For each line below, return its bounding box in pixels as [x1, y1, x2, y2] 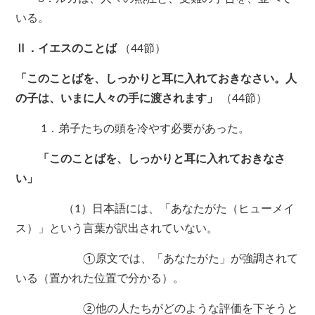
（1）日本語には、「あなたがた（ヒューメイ [60, 203, 295, 215]
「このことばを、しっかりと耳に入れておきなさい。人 [15, 73, 297, 85]
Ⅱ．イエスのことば [15, 43, 117, 55]
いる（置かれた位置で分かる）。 [15, 273, 185, 285]
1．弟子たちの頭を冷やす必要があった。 [38, 123, 250, 135]
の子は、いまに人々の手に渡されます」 [15, 93, 219, 105]
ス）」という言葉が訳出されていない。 [15, 223, 219, 235]
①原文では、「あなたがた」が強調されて [15, 253, 299, 265]
